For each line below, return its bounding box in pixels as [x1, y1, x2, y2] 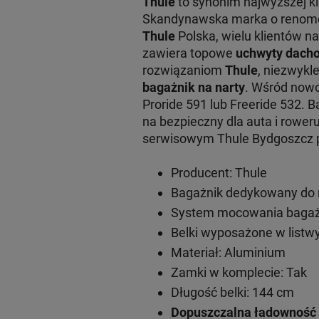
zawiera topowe [142, 45, 236, 61]
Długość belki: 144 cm [170, 284, 294, 300]
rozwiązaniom [142, 62, 225, 78]
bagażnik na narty [142, 79, 245, 95]
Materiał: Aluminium [170, 244, 286, 260]
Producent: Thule [170, 164, 267, 180]
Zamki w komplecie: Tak [170, 264, 307, 280]
